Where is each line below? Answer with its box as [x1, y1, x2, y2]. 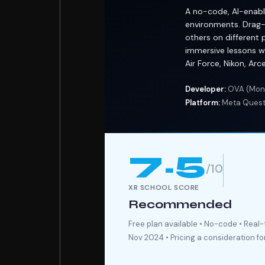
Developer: [185, 83, 226, 94]
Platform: [185, 97, 220, 108]
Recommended [128, 196, 232, 212]
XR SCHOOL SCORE [128, 182, 199, 192]
